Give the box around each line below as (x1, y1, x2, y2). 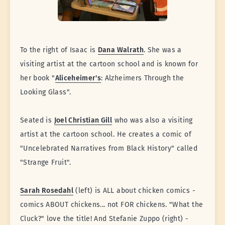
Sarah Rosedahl (20, 186, 73, 195)
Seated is (20, 116, 54, 125)
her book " (20, 74, 55, 83)
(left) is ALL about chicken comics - (73, 186, 195, 195)
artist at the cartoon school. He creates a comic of (20, 130, 191, 139)
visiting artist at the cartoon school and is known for (20, 60, 198, 69)
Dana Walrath (97, 46, 144, 55)
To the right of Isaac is (20, 46, 98, 55)
